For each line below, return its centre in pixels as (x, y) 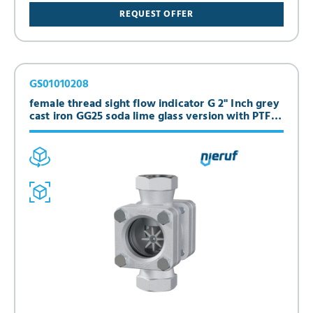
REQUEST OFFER (156, 15)
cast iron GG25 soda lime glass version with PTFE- (155, 117)
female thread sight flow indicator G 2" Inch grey (154, 104)
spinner (49, 130)
